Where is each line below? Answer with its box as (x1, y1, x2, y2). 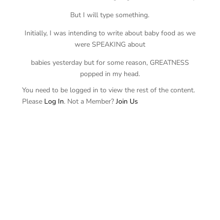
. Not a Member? (63, 97, 116, 106)
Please (22, 97, 44, 106)
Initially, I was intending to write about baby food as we (24, 28, 195, 38)
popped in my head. (80, 69, 140, 79)
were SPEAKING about (74, 40, 145, 49)
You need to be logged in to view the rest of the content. (22, 85, 195, 95)
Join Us (115, 97, 138, 106)
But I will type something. (70, 10, 150, 20)
